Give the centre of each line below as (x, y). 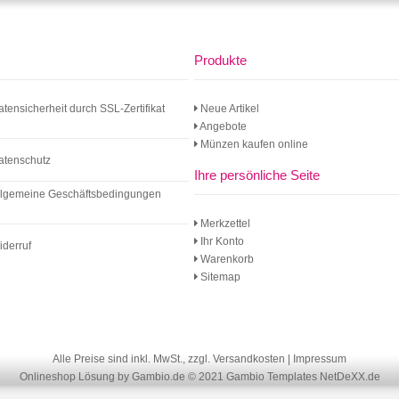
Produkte (221, 60)
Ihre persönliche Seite (257, 175)
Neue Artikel (229, 109)
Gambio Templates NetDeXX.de (303, 377)
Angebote (223, 126)
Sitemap (220, 277)
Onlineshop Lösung (67, 377)
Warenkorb (226, 259)
